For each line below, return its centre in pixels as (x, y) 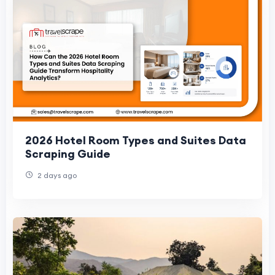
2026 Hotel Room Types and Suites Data (136, 141)
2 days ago (56, 176)
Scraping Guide (68, 154)
